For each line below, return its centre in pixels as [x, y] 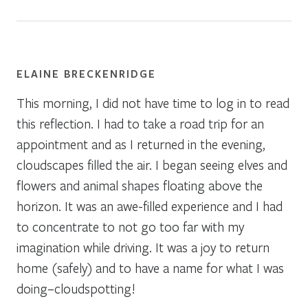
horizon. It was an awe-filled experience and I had [150, 206]
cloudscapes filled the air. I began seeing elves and [152, 164]
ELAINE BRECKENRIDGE [86, 73]
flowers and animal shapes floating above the [140, 185]
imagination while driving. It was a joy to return [143, 247]
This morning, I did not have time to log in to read [153, 102]
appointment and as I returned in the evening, [141, 144]
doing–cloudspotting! [76, 288]
